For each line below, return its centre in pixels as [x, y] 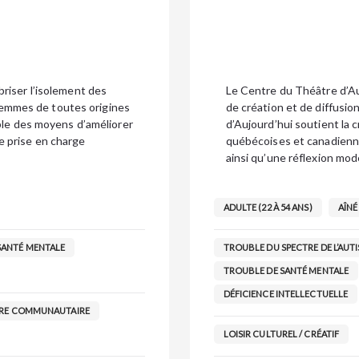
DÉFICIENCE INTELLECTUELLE [286, 294]
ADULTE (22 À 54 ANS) [268, 207]
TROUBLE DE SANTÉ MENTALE [286, 270]
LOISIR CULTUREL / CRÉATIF [281, 334]
